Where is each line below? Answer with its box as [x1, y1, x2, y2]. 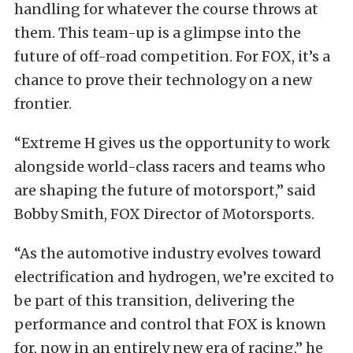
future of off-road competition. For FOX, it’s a [14, 47, 330, 65]
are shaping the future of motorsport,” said [14, 181, 316, 199]
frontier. [14, 95, 72, 113]
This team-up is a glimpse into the [58, 24, 301, 42]
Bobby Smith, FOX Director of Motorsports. [14, 205, 314, 223]
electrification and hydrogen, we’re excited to [14, 268, 334, 286]
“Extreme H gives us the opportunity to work [14, 134, 330, 152]
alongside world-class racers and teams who [14, 158, 325, 176]
